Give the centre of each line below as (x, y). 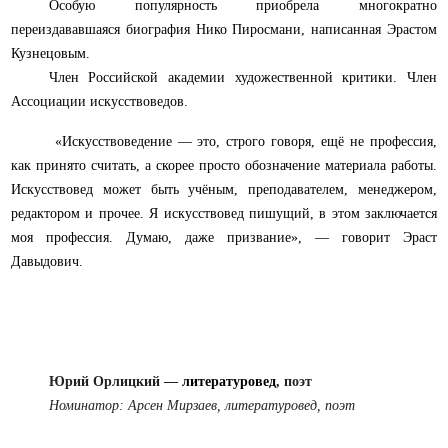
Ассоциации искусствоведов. (99, 102)
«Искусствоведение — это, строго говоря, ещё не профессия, (242, 142)
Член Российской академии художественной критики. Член (242, 78)
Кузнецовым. (50, 54)
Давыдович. (47, 262)
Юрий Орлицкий (104, 382)
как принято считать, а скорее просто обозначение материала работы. (224, 166)
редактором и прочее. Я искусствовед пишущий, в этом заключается (224, 214)
